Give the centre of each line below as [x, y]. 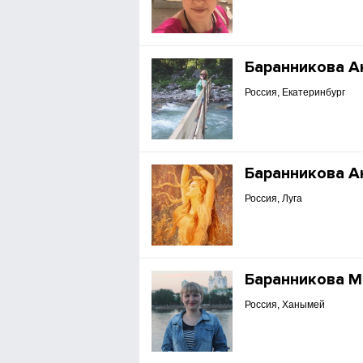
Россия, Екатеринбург [295, 92]
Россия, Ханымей [285, 305]
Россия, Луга [274, 199]
